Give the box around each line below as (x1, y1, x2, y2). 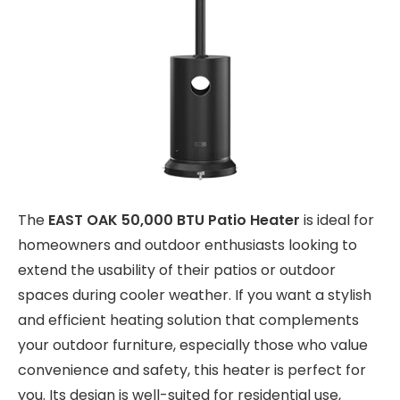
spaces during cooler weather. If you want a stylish (18, 284, 371, 305)
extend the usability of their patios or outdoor (18, 259, 336, 280)
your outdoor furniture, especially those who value (18, 334, 368, 355)
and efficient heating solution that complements (18, 309, 359, 330)
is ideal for (300, 209, 374, 230)
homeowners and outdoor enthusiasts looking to (18, 234, 357, 255)
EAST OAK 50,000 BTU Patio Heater (48, 209, 300, 230)
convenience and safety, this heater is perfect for (18, 359, 366, 380)
